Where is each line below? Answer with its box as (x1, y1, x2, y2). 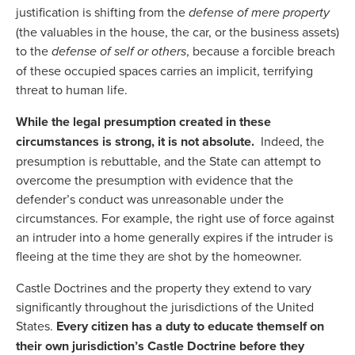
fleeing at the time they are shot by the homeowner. (16, 247, 308, 265)
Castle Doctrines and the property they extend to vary (16, 279, 311, 297)
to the (16, 42, 52, 60)
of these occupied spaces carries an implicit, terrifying (16, 62, 313, 80)
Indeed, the (254, 132, 324, 151)
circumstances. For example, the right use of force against (16, 209, 334, 227)
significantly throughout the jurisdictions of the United (16, 298, 314, 316)
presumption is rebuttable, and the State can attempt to (16, 152, 321, 170)
